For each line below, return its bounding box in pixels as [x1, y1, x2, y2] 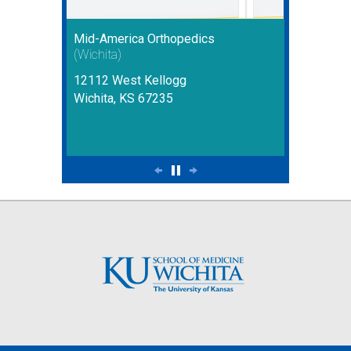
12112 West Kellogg [74, 73, 186, 89]
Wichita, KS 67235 [74, 91, 173, 107]
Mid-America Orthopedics [74, 31, 215, 47]
